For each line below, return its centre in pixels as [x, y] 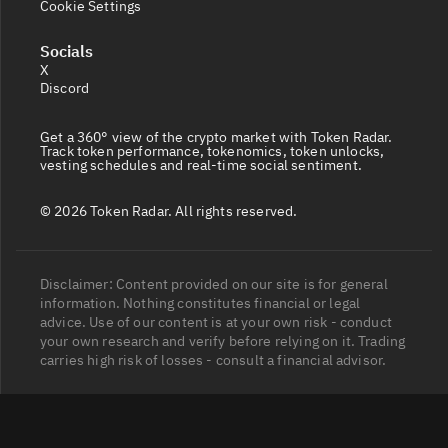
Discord [66, 88]
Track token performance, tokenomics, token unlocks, [212, 151]
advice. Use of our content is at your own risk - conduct [216, 322]
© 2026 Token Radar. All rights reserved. [169, 211]
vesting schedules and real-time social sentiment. [201, 165]
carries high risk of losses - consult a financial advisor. [213, 360]
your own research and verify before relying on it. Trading [223, 341]
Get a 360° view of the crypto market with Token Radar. [216, 137]
